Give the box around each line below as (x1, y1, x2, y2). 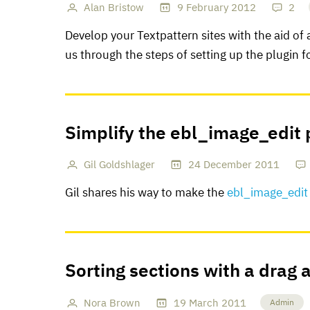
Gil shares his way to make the (65, 188, 227, 199)
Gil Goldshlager (84, 160, 156, 170)
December (203, 160, 252, 170)
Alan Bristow (84, 2, 145, 13)
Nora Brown (84, 298, 141, 309)
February (185, 2, 228, 13)
